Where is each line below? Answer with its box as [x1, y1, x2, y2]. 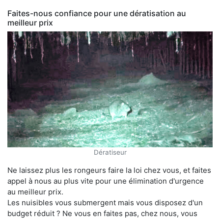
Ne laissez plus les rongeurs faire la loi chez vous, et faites [7, 165, 211, 175]
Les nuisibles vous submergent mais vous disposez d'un [7, 198, 203, 208]
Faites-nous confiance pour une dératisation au [7, 8, 186, 18]
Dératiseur [93, 148, 127, 157]
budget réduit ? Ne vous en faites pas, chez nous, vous [7, 209, 197, 219]
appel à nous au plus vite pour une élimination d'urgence [7, 176, 204, 186]
